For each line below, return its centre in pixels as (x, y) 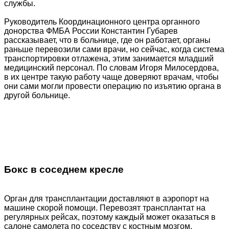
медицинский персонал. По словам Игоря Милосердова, (111, 68)
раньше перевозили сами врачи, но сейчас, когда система (114, 50)
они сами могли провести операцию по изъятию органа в (113, 86)
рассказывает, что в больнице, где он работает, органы (107, 40)
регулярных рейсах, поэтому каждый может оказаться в (110, 217)
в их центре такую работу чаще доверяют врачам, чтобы (111, 77)
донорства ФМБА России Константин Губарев (91, 31)
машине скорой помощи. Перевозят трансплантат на (105, 208)
